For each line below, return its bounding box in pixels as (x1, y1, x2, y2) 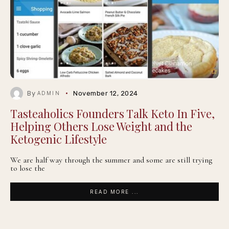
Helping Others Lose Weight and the (10, 119, 192, 134)
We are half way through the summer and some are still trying (10, 155, 212, 165)
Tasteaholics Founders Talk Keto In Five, (10, 106, 215, 121)
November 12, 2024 (73, 89, 138, 97)
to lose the (10, 163, 45, 173)
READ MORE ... (90, 189, 139, 195)
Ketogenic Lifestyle (10, 131, 107, 147)
